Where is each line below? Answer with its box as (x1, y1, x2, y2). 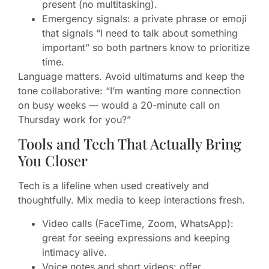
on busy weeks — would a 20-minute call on (18, 98, 220, 111)
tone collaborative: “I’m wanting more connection (18, 84, 241, 97)
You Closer (18, 151, 88, 171)
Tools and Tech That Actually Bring (18, 134, 241, 154)
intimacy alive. (42, 246, 107, 258)
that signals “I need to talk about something (42, 26, 238, 39)
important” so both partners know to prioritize (42, 41, 250, 53)
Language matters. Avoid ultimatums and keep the (18, 70, 244, 82)
